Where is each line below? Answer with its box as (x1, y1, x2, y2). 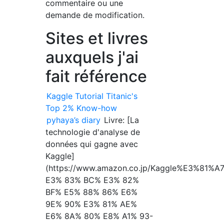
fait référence (45, 66, 147, 86)
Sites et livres (45, 28, 148, 48)
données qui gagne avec (45, 138, 138, 149)
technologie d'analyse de (45, 126, 140, 137)
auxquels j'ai (45, 47, 139, 67)
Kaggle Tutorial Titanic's (46, 90, 138, 101)
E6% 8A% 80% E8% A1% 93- (45, 210, 153, 221)
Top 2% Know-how (45, 102, 117, 113)
